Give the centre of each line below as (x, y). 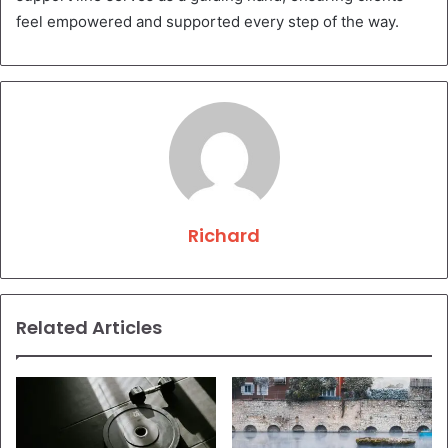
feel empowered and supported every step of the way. (207, 21)
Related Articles (89, 327)
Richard (224, 235)
